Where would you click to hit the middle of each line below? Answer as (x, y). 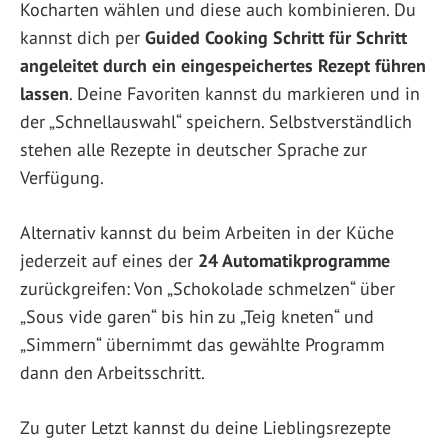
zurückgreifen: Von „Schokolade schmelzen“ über (207, 288)
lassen (44, 93)
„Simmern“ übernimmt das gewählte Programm (202, 344)
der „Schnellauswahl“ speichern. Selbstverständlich (216, 121)
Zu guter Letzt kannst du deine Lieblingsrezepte (205, 427)
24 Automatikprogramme (294, 260)
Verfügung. (62, 177)
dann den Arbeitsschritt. (112, 372)
